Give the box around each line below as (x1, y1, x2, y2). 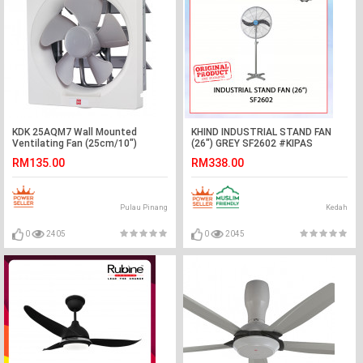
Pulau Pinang (120, 203, 169, 212)
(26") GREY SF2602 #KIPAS (191, 138, 314, 150)
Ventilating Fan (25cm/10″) (12, 138, 137, 150)
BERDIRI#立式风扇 (191, 149, 275, 161)
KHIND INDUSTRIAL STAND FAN (191, 126, 332, 139)
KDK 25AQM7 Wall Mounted (12, 126, 137, 139)
